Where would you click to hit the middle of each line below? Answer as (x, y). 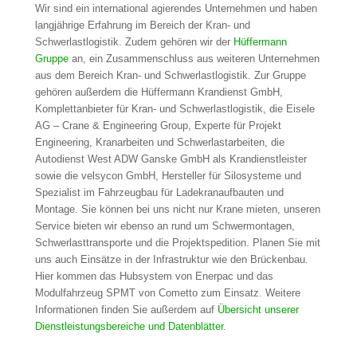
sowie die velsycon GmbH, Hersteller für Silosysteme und (168, 176)
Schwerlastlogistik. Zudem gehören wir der (134, 42)
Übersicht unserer (258, 310)
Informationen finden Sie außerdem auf (126, 310)
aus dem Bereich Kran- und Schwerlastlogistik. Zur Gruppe (170, 76)
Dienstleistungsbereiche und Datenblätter (129, 327)
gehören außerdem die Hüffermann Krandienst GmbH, (159, 92)
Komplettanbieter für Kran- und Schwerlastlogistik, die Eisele (175, 109)
